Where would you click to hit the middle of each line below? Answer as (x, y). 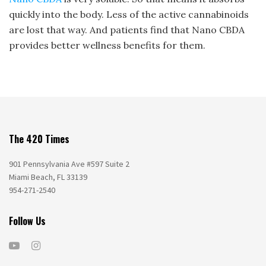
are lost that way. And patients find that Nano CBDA (127, 30)
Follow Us (27, 221)
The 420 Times (39, 139)
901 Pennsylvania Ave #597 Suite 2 (69, 164)
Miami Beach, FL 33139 (48, 177)
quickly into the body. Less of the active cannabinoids (129, 15)
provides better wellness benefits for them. (107, 45)
